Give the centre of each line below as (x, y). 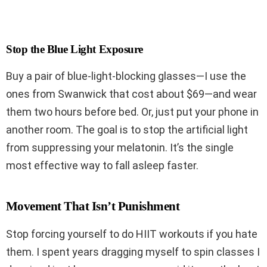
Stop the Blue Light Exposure (74, 49)
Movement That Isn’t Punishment (93, 207)
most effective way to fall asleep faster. (102, 166)
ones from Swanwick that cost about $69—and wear (131, 94)
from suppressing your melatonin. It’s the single (120, 148)
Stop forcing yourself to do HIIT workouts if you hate (132, 234)
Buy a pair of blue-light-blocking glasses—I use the (126, 76)
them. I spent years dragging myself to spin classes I (133, 252)
